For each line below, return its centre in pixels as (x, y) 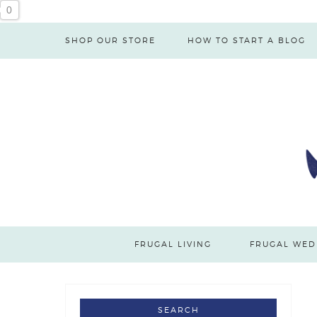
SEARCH (178, 310)
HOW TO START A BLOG (246, 40)
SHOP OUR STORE (110, 40)
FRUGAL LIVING (173, 244)
